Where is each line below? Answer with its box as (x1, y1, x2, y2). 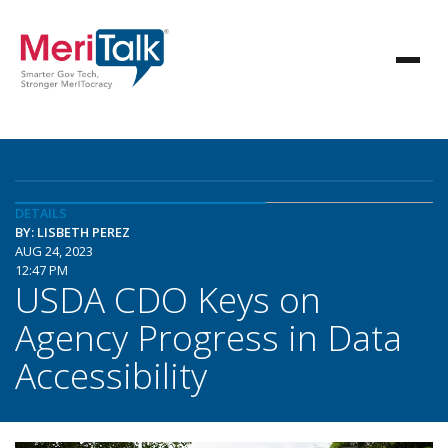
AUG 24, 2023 (15, 242, 93, 260)
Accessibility (15, 351, 207, 399)
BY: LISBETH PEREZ (15, 223, 130, 241)
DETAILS (15, 204, 67, 222)
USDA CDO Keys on (15, 275, 321, 323)
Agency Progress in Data (15, 313, 402, 361)
